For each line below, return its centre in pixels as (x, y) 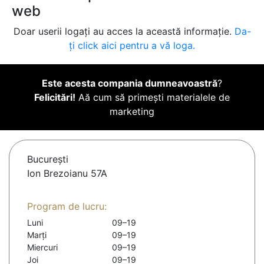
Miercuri (42, 247)
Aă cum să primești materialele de (153, 98)
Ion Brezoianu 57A (67, 174)
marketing (132, 112)
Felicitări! (55, 98)
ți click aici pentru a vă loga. (132, 46)
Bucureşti (48, 159)
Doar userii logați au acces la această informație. (124, 32)
